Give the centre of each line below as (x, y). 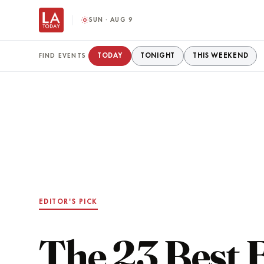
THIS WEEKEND (221, 56)
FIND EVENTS (62, 56)
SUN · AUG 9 (111, 20)
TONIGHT (158, 56)
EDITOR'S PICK (68, 202)
